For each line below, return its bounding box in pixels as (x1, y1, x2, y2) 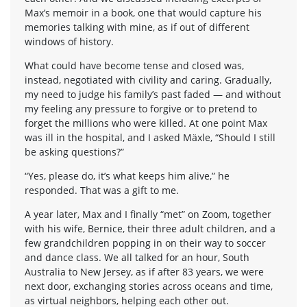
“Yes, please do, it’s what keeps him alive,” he (25, 169, 230, 182)
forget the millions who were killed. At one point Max (25, 116, 267, 130)
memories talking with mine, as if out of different (25, 20, 249, 34)
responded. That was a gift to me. (25, 183, 179, 197)
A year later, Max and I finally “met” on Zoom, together (25, 207, 271, 221)
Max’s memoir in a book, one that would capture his (25, 5, 262, 19)
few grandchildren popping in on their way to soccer (25, 236, 266, 249)
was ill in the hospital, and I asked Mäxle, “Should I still (25, 130, 275, 144)
